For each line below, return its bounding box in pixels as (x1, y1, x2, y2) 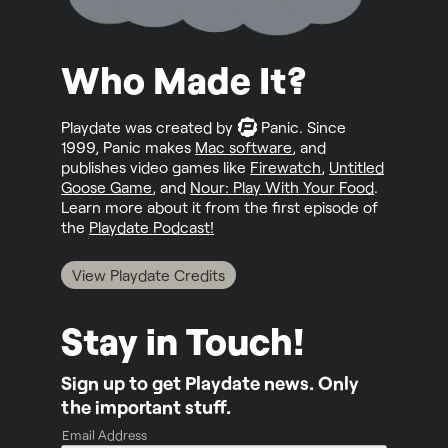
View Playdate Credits (72, 264, 226, 284)
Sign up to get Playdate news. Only (61, 370, 360, 394)
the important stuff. (61, 394, 232, 418)
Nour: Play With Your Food (190, 176, 375, 196)
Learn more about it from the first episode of (61, 196, 379, 216)
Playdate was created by (61, 116, 238, 136)
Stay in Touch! (61, 317, 305, 363)
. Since (298, 116, 346, 136)
